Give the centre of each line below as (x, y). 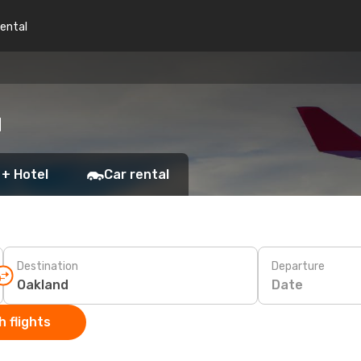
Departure (298, 266)
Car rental (137, 174)
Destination (48, 266)
